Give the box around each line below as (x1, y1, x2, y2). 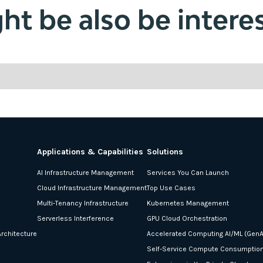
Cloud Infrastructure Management (37, 183, 147, 192)
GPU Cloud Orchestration (147, 214, 227, 222)
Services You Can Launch (147, 168, 229, 177)
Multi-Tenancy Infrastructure (37, 198, 129, 207)
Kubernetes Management (147, 198, 229, 207)
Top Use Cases (147, 183, 195, 192)
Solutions (147, 146, 183, 157)
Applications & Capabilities (37, 146, 143, 157)
